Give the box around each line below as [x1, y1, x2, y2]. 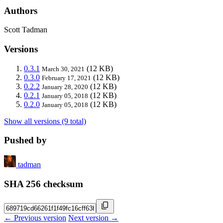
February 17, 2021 [42, 74, 91, 82]
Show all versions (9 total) [4, 116, 86, 125]
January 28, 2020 [42, 83, 88, 91]
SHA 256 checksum [4, 178, 83, 189]
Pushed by [4, 135, 47, 146]
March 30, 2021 [42, 65, 85, 73]
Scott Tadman [4, 25, 47, 34]
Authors [4, 5, 37, 16]
